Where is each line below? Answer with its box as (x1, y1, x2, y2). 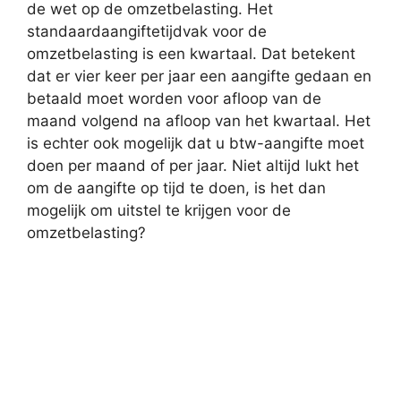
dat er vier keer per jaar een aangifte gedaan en (27, 66, 371, 85)
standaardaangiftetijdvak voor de (27, 21, 267, 40)
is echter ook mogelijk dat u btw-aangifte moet (27, 133, 364, 152)
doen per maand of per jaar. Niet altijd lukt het (27, 156, 359, 175)
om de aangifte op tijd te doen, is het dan (27, 178, 326, 197)
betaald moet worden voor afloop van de (27, 89, 321, 107)
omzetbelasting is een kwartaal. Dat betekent (27, 44, 355, 63)
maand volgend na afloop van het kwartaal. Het (27, 111, 371, 130)
